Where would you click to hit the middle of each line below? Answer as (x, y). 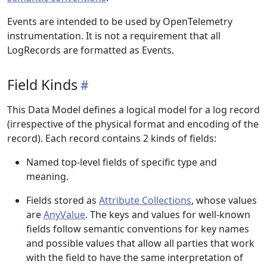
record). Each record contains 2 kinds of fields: (112, 138)
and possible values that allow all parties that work (140, 243)
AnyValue (64, 215)
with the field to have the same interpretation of (135, 257)
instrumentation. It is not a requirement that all (114, 36)
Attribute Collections (145, 200)
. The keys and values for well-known (168, 215)
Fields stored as (63, 200)
